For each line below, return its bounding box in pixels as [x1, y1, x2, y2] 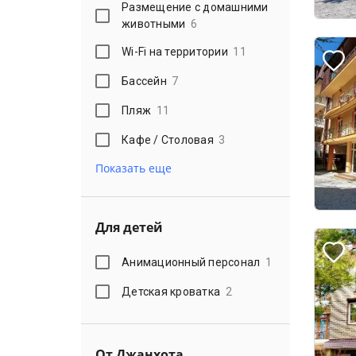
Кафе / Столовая [122, 133, 214, 146]
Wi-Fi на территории [122, 44, 228, 58]
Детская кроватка [122, 284, 221, 298]
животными [122, 17, 186, 30]
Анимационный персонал [122, 255, 261, 269]
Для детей [95, 219, 163, 236]
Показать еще [95, 161, 172, 176]
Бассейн [122, 74, 167, 87]
